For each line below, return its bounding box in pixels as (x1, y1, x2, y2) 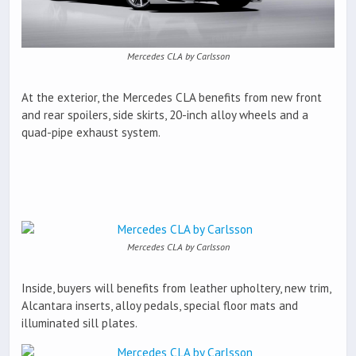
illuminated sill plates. (21, 315, 137, 331)
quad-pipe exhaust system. (21, 124, 161, 140)
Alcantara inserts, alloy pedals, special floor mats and (21, 298, 298, 314)
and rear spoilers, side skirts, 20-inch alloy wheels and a (21, 106, 308, 122)
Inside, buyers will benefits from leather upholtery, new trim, (21, 281, 331, 296)
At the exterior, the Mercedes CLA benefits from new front (21, 89, 322, 105)
